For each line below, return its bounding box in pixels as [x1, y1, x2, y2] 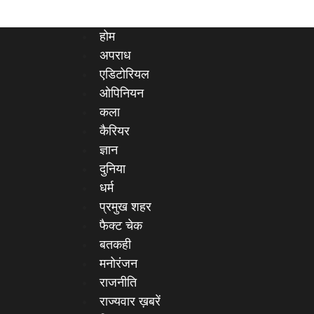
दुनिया [100, 162, 125, 176]
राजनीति [100, 275, 137, 289]
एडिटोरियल [100, 67, 149, 81]
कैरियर [100, 124, 130, 138]
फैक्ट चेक [100, 219, 142, 233]
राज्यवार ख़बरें [100, 294, 161, 308]
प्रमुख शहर [100, 200, 151, 214]
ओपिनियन [100, 86, 144, 100]
